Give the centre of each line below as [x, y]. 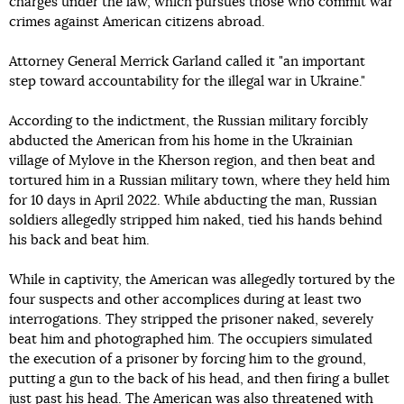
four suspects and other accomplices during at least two [185, 299]
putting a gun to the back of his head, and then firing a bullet [199, 379]
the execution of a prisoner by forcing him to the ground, [188, 359]
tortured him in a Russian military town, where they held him [199, 180]
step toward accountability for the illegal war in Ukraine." [187, 81]
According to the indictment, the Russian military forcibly [188, 121]
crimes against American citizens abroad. [137, 22]
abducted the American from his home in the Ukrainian [181, 141]
